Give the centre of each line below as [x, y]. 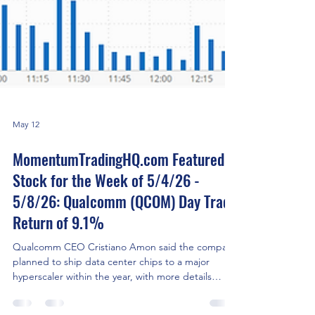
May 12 [26, 236]
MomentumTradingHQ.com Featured [118, 271]
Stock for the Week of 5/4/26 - [106, 292]
